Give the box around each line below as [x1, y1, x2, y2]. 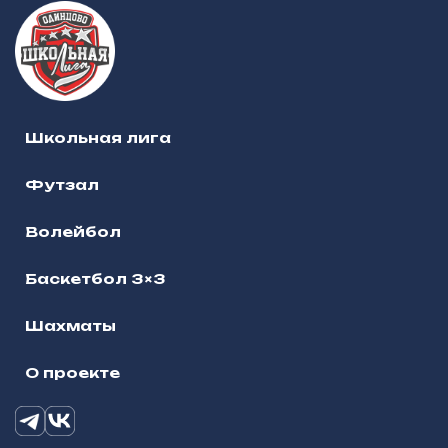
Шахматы [25, 317, 116, 335]
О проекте [25, 364, 120, 382]
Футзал [25, 176, 99, 194]
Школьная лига [25, 129, 171, 147]
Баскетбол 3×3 [25, 270, 166, 288]
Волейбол [25, 223, 121, 241]
